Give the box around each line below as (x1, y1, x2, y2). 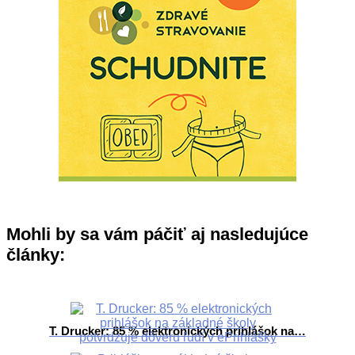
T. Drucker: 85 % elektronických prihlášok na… (49, 324, 306, 338)
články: (6, 245, 65, 265)
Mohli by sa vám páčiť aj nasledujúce (6, 224, 308, 244)
